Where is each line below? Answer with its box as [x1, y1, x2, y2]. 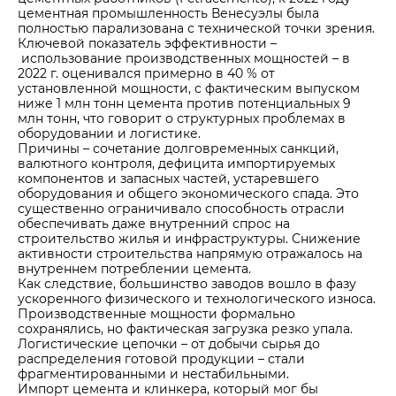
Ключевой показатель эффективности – [18, 34, 277, 51]
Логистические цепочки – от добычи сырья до [18, 335, 320, 352]
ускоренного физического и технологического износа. [18, 290, 376, 307]
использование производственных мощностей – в [18, 49, 350, 66]
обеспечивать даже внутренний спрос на [18, 215, 290, 232]
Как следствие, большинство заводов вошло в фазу [18, 275, 356, 292]
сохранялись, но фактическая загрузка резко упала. [18, 320, 353, 337]
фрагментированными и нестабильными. [18, 365, 289, 382]
